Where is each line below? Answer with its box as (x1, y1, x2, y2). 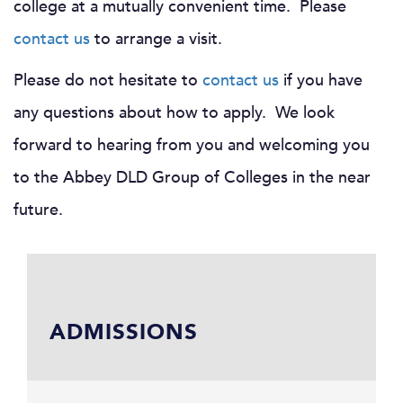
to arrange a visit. (90, 27, 222, 50)
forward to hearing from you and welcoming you (13, 133, 370, 157)
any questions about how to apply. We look (13, 101, 335, 124)
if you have (279, 68, 363, 92)
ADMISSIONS (49, 317, 198, 347)
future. (13, 198, 63, 221)
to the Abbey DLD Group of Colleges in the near (13, 166, 371, 189)
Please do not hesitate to (13, 68, 202, 92)
